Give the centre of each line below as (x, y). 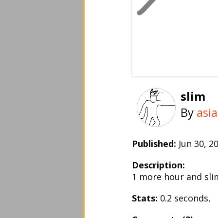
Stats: (145, 198)
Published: (154, 144)
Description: (158, 165)
